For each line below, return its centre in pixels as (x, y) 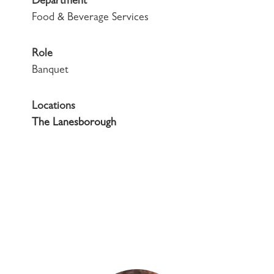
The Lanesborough (74, 124)
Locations (54, 107)
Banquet (50, 71)
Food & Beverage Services (90, 18)
